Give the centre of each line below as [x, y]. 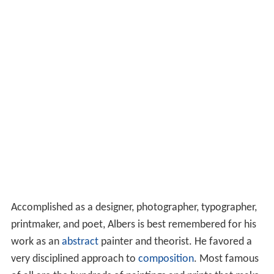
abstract [80, 242]
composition [166, 259]
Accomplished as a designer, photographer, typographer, [134, 208]
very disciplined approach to [74, 259]
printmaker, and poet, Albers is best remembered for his [133, 225]
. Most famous [226, 259]
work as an [36, 242]
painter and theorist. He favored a [175, 242]
